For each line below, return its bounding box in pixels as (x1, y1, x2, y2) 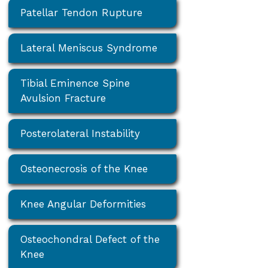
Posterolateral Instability (20, 127, 141, 139)
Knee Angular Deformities (20, 197, 147, 210)
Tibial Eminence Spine (20, 77, 130, 89)
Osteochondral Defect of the (20, 233, 160, 245)
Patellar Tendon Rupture (20, 6, 143, 19)
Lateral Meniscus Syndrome (20, 41, 158, 54)
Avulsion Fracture (20, 92, 106, 104)
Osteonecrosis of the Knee (20, 162, 148, 175)
